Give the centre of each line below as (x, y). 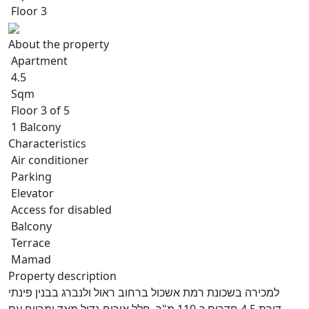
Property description (62, 276)
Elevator (31, 193)
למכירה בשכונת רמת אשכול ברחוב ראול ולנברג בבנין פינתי (144, 292)
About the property (59, 44)
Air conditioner (49, 160)
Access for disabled (60, 209)
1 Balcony (34, 127)
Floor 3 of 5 (39, 110)
